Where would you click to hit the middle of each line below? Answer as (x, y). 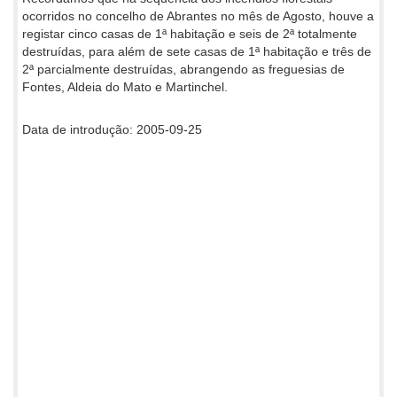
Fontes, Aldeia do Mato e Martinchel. (125, 86)
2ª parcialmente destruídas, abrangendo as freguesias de (183, 69)
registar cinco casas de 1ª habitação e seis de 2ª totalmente (190, 33)
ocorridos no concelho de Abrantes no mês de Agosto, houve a (198, 16)
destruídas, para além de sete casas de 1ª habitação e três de (197, 51)
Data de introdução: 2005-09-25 (112, 129)
